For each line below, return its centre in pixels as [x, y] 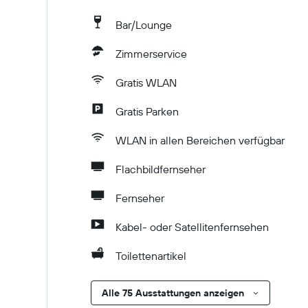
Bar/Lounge [144, 25]
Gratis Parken [147, 111]
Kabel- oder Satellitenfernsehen [192, 227]
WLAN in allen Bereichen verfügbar [200, 140]
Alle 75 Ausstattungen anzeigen [173, 293]
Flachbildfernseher [161, 169]
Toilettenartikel [151, 256]
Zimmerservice [151, 54]
